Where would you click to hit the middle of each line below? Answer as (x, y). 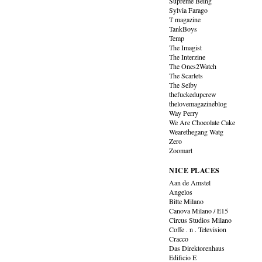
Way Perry (184, 113)
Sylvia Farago (189, 10)
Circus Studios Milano (201, 220)
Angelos (181, 192)
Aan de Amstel (190, 182)
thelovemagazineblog (198, 104)
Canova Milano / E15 (199, 211)
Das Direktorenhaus (197, 248)
